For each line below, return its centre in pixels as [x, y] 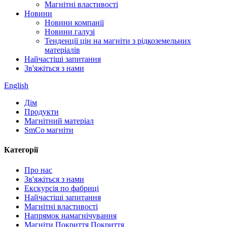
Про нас [38, 170]
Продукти [42, 112]
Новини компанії [74, 23]
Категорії [21, 150]
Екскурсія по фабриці [62, 188]
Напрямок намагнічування [70, 215]
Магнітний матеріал [59, 121]
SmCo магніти [49, 130]
